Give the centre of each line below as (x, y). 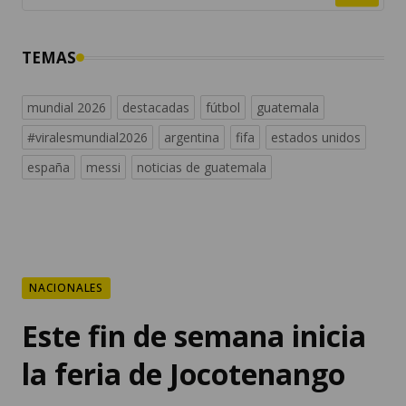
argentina (192, 138)
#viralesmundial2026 (87, 138)
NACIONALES (66, 288)
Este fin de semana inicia (194, 336)
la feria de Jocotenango (184, 374)
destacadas (156, 108)
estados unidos (316, 138)
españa (48, 168)
